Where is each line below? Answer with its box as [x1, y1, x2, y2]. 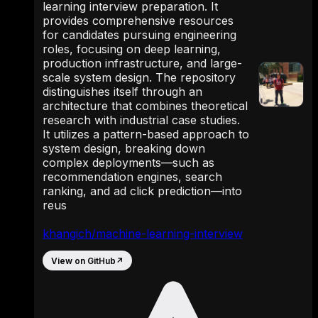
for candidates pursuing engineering [43, 28, 236, 42]
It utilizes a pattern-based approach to [43, 127, 249, 141]
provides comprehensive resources [43, 13, 234, 28]
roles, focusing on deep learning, [43, 42, 221, 56]
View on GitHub [51, 255, 116, 266]
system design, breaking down [43, 141, 205, 155]
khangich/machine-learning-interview [43, 226, 243, 241]
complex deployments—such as [43, 155, 214, 170]
